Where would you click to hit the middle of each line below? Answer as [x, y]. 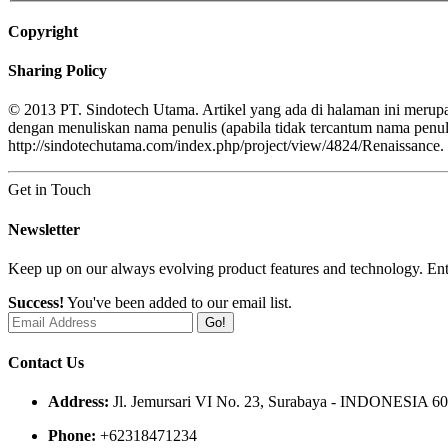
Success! [36, 302]
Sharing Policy [57, 71]
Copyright [43, 31]
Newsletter [44, 229]
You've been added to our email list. [178, 302]
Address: [78, 402]
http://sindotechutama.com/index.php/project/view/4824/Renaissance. [226, 146]
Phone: [72, 436]
